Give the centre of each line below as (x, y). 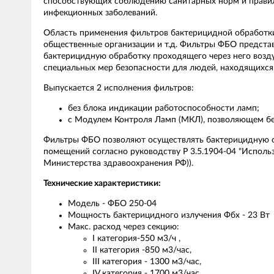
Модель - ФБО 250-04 (112, 204)
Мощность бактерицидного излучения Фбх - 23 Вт (169, 215)
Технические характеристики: (102, 183)
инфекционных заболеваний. (100, 13)
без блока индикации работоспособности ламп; (164, 108)
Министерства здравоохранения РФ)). (118, 163)
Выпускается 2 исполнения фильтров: (119, 88)
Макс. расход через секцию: (124, 227)
